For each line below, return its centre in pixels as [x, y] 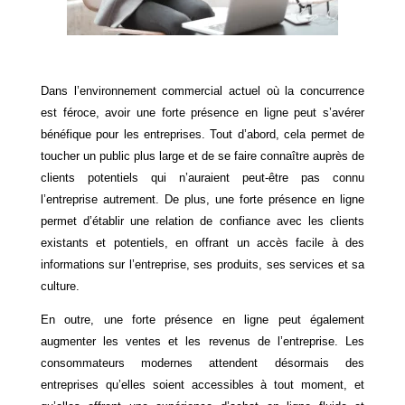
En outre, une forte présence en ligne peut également [202, 319]
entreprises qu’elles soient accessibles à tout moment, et [202, 384]
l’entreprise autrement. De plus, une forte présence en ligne [202, 199]
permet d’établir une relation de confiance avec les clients [202, 221]
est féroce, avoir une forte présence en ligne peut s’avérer [202, 112]
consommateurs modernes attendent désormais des [202, 363]
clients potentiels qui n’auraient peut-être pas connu [202, 177]
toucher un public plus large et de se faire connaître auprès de [202, 155]
